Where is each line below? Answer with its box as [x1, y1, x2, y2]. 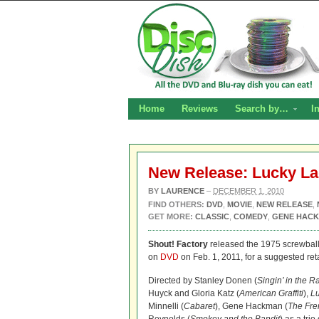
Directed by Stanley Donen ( [148, 276, 257, 286]
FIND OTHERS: [148, 200, 206, 209]
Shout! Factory [148, 239, 208, 249]
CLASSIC [195, 212, 229, 221]
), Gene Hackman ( [215, 301, 288, 311]
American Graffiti [239, 288, 303, 298]
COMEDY [234, 212, 268, 221]
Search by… [235, 103, 288, 114]
